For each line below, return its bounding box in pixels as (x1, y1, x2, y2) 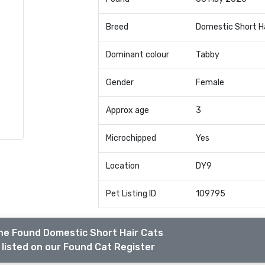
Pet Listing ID (105, 189, 156, 199)
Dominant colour (105, 50, 169, 60)
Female (195, 77, 224, 88)
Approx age (105, 105, 149, 115)
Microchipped (105, 133, 156, 143)
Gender (105, 77, 134, 88)
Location (105, 161, 140, 171)
